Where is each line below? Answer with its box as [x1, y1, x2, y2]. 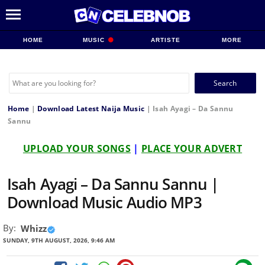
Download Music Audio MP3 [7, 192, 202, 213]
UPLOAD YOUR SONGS [22, 142, 131, 155]
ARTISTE [150, 37, 180, 43]
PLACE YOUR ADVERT [141, 142, 243, 155]
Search [189, 71, 221, 84]
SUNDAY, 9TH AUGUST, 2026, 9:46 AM [3, 236, 115, 245]
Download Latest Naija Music [37, 104, 145, 114]
